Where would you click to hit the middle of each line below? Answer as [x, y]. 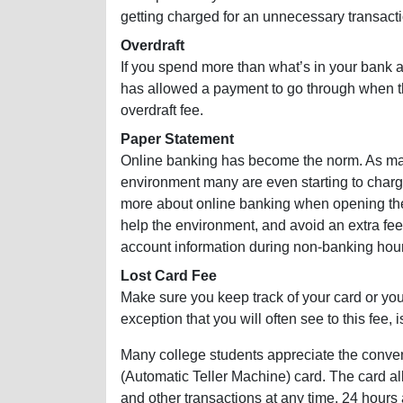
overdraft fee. [162, 111]
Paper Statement [177, 139]
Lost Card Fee [169, 276]
